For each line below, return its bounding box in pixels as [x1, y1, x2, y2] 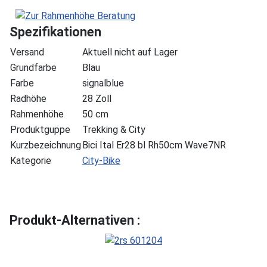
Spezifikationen [10, 24, 101, 39]
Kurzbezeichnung [10, 139, 81, 151]
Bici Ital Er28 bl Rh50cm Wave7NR [82, 139, 226, 151]
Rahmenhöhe [10, 108, 64, 120]
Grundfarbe [10, 61, 57, 73]
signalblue [82, 77, 124, 89]
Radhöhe [10, 92, 46, 104]
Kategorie [10, 154, 51, 166]
